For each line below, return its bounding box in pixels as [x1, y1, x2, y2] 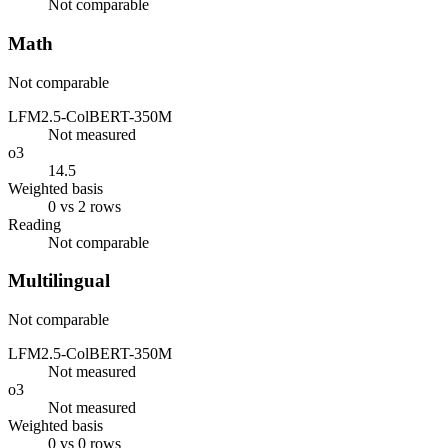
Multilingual [8, 270, 110, 292]
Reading [8, 215, 61, 233]
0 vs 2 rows [48, 197, 121, 215]
